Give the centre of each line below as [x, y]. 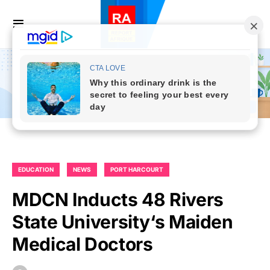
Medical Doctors [83, 244]
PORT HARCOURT [137, 170]
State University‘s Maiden [123, 222]
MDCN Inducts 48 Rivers [118, 200]
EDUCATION [36, 170]
